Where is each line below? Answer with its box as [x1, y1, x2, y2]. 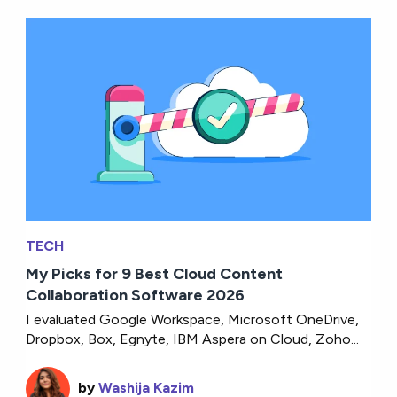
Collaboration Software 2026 [26, 284, 245, 305]
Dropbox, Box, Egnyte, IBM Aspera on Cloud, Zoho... [26, 330, 360, 347]
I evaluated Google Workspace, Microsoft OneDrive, [26, 310, 360, 328]
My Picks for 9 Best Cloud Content [26, 263, 284, 284]
